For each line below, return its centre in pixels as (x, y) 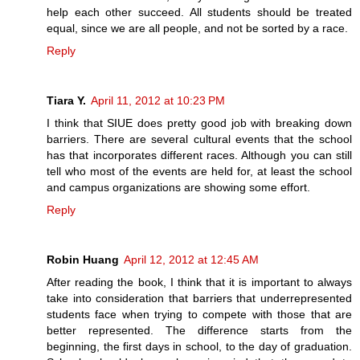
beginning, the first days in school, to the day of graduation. (199, 346)
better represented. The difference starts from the (199, 330)
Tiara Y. (66, 100)
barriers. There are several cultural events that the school (199, 139)
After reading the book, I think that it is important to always (199, 282)
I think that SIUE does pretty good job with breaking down (199, 123)
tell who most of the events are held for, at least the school (199, 171)
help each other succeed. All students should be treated (199, 12)
